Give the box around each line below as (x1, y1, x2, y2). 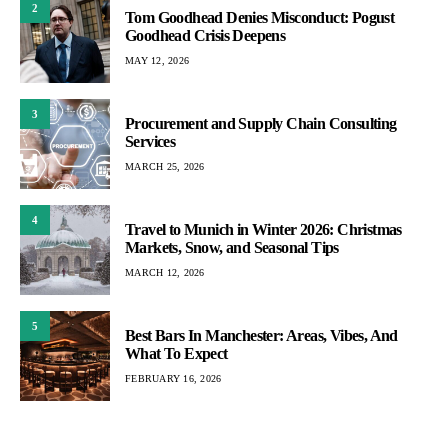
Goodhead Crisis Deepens (125, 26, 286, 44)
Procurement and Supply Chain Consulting (125, 114, 397, 132)
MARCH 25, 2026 (125, 160, 205, 172)
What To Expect (125, 344, 228, 362)
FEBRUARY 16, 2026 (125, 372, 222, 384)
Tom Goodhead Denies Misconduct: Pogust (125, 8, 395, 26)
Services (125, 132, 176, 150)
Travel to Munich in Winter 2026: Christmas (125, 220, 402, 238)
